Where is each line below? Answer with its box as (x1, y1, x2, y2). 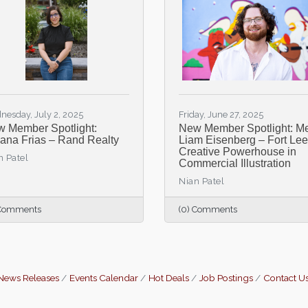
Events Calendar (69, 272, 138, 283)
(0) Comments (179, 204, 237, 214)
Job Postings (199, 272, 253, 283)
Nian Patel (179, 176, 224, 186)
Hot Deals (148, 272, 189, 283)
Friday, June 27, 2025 (179, 109, 263, 120)
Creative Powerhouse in (179, 146, 296, 157)
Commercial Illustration (179, 157, 291, 169)
